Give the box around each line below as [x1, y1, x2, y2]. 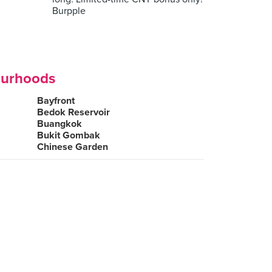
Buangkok [37, 118, 82, 130]
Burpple [52, 5, 86, 17]
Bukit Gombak [37, 129, 100, 141]
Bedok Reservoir [37, 106, 110, 118]
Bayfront [37, 95, 75, 107]
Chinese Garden [37, 141, 108, 153]
